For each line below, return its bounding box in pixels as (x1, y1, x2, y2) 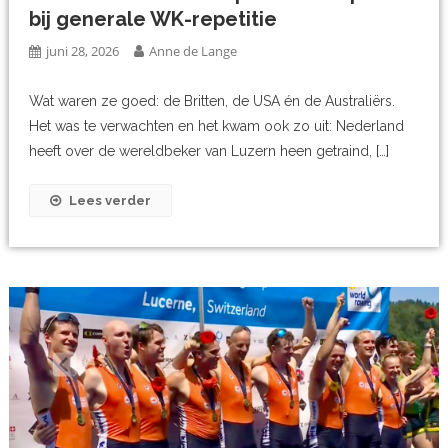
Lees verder (69, 193, 152, 209)
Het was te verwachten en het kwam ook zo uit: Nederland (29, 118, 405, 135)
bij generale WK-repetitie (29, 7, 278, 32)
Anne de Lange (149, 42, 238, 61)
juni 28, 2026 (46, 42, 120, 61)
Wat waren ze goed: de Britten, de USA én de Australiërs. (29, 93, 396, 110)
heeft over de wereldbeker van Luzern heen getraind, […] (29, 143, 390, 160)
